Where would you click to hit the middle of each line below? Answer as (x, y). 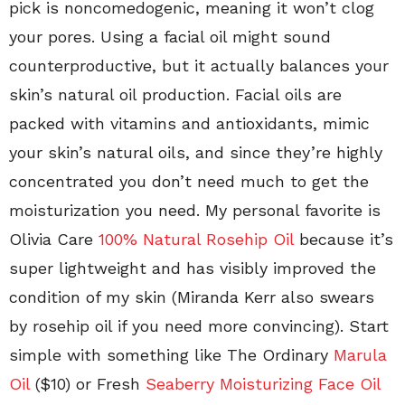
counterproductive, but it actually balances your (199, 65)
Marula (360, 354)
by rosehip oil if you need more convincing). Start (199, 325)
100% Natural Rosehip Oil (199, 239)
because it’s (346, 239)
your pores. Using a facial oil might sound (170, 36)
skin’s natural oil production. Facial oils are (175, 94)
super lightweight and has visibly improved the (193, 268)
